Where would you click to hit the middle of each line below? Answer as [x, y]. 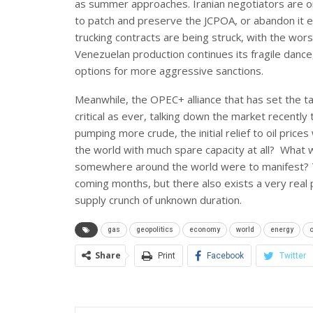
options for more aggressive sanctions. [169, 70]
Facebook [225, 255]
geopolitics [155, 229]
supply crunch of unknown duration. [158, 199]
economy [205, 229]
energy [282, 229]
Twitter [293, 255]
